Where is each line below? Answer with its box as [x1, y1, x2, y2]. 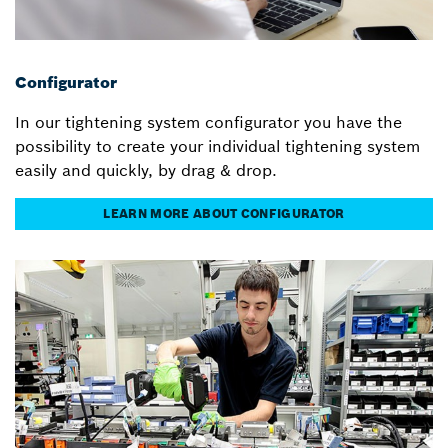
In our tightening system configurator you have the [15, 112, 402, 133]
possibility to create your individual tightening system [15, 136, 420, 157]
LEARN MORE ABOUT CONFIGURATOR [103, 206, 345, 222]
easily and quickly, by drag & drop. [15, 160, 277, 181]
